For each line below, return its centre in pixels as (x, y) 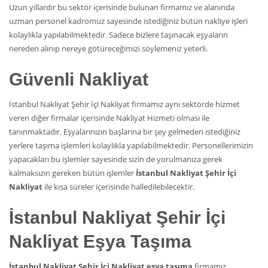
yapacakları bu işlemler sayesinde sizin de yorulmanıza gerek (116, 159)
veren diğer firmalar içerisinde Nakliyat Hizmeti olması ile (109, 118)
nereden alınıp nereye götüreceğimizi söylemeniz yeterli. (108, 49)
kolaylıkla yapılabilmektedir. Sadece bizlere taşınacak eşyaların (118, 35)
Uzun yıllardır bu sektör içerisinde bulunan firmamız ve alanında (122, 7)
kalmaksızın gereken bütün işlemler (72, 173)
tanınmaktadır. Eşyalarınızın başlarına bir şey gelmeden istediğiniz (125, 132)
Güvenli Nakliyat (79, 80)
